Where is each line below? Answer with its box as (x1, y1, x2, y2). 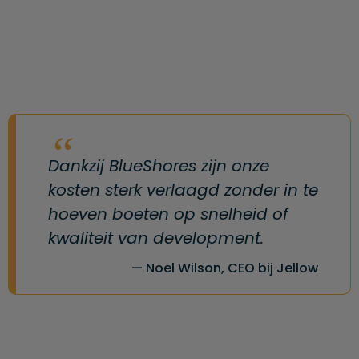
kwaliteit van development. (48, 226, 264, 249)
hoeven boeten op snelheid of (48, 202, 288, 225)
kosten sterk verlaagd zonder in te (48, 178, 318, 201)
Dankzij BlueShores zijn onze (48, 154, 269, 177)
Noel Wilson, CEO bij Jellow (146, 258, 318, 277)
